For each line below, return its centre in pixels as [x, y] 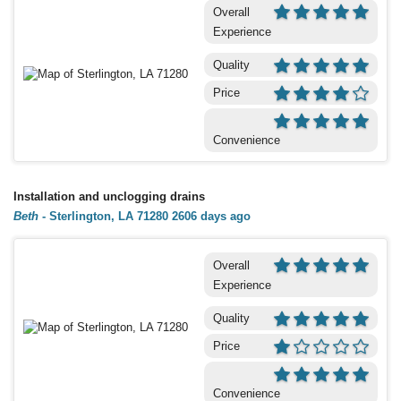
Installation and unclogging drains [109, 196]
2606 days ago [211, 216]
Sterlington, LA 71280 [109, 216]
